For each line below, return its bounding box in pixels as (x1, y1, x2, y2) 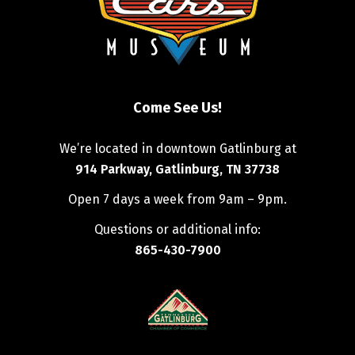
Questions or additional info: (94, 222, 261, 238)
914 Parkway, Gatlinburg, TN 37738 (75, 162, 280, 177)
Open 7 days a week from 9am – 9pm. (68, 192, 287, 208)
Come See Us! (133, 99, 222, 117)
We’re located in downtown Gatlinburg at (59, 141, 296, 157)
